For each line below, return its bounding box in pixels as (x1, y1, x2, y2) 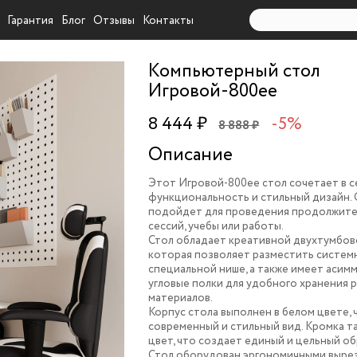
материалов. (148, 290, 214, 306)
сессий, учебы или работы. (148, 218, 284, 234)
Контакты (143, 13, 194, 29)
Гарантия (7, 13, 54, 29)
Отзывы (93, 13, 135, 29)
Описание (148, 142, 233, 168)
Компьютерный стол (148, 58, 321, 84)
